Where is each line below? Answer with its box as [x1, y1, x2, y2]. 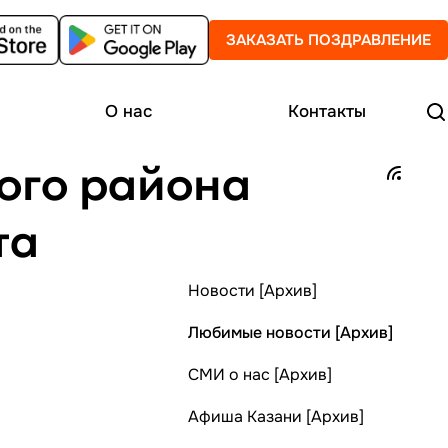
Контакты [288, 101, 366, 122]
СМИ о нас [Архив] [188, 364, 332, 385]
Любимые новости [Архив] [188, 322, 393, 343]
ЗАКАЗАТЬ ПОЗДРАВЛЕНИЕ [226, 29, 431, 50]
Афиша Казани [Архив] [188, 406, 364, 427]
